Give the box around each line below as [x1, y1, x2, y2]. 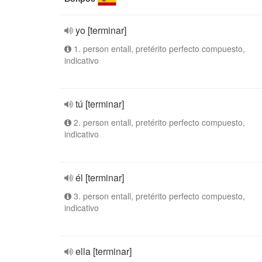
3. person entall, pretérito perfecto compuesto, [71, 190, 245, 202]
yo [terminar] [75, 23, 126, 37]
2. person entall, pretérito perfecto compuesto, [71, 116, 245, 128]
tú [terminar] [75, 97, 124, 111]
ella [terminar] [75, 244, 132, 258]
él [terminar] [75, 171, 124, 184]
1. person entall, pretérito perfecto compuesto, [71, 43, 245, 54]
